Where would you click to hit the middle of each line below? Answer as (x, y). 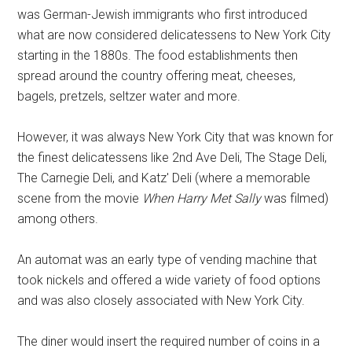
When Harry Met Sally (202, 199)
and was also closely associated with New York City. (161, 301)
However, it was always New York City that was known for (176, 137)
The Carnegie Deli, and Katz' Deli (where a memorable (164, 178)
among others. (58, 219)
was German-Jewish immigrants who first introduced (163, 15)
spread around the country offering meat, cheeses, (157, 76)
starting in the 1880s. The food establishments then (158, 56)
